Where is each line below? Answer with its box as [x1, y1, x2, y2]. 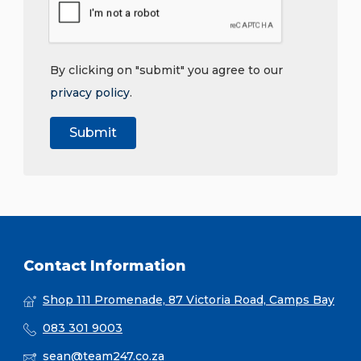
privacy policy [50, 85, 130, 101]
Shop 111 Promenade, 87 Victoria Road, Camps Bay [43, 293, 334, 308]
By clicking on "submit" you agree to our [50, 63, 283, 78]
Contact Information [23, 257, 186, 276]
